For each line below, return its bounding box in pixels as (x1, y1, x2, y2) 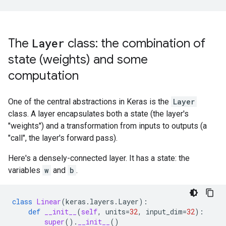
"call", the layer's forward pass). (8, 133, 118, 143)
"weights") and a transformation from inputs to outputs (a (8, 121, 207, 131)
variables (8, 165, 42, 175)
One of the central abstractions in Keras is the (8, 97, 171, 106)
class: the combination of (65, 36, 205, 51)
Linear (36, 197, 61, 206)
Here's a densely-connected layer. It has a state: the (8, 153, 190, 163)
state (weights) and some (8, 52, 148, 67)
